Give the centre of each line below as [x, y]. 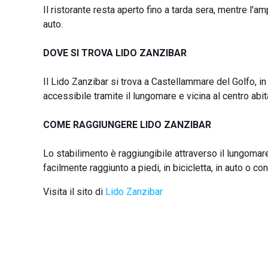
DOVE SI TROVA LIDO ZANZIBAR [115, 53]
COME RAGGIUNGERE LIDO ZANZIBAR [127, 125]
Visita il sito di [73, 192]
